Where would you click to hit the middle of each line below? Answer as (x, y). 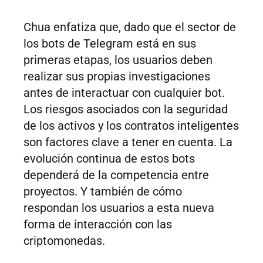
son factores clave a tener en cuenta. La (128, 142)
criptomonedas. (64, 241)
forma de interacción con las (98, 225)
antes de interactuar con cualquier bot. (124, 93)
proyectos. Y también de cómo (103, 192)
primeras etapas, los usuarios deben (118, 60)
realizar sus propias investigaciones (117, 77)
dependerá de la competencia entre (116, 175)
